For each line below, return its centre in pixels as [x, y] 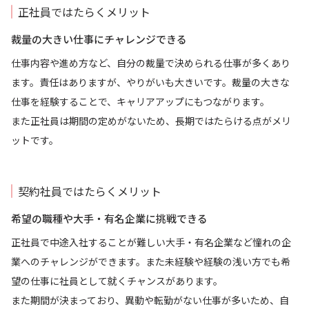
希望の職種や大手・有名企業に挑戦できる [109, 219]
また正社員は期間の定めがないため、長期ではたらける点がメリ [151, 121]
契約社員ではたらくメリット [90, 191]
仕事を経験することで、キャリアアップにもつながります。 [140, 102]
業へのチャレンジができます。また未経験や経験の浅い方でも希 [151, 262]
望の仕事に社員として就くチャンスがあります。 [117, 281]
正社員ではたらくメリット [84, 12]
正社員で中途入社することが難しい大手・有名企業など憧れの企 [151, 242]
